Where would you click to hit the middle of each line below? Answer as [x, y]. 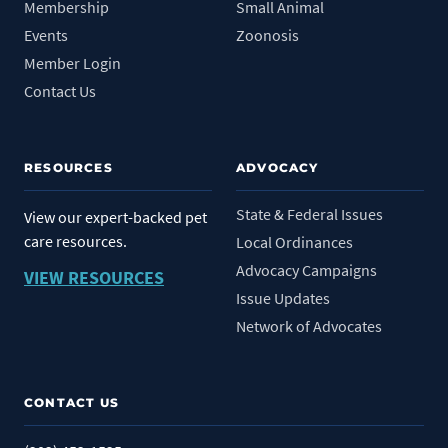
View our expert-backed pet [115, 216]
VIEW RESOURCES [94, 277]
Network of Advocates [309, 325]
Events [46, 35]
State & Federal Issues [309, 213]
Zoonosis [267, 35]
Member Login [72, 63]
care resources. [75, 240]
